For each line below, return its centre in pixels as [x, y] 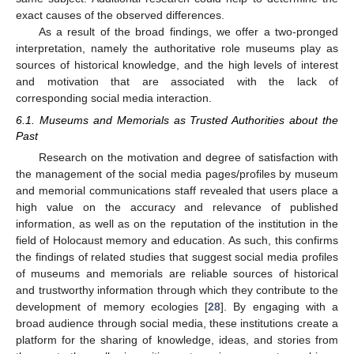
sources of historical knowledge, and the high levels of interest [177, 65]
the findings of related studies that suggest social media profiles [177, 257]
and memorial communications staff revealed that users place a [177, 191]
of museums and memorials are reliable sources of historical [177, 274]
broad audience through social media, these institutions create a [177, 324]
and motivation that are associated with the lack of [177, 82]
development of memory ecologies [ [112, 307]
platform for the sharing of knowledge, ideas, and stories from [177, 340]
